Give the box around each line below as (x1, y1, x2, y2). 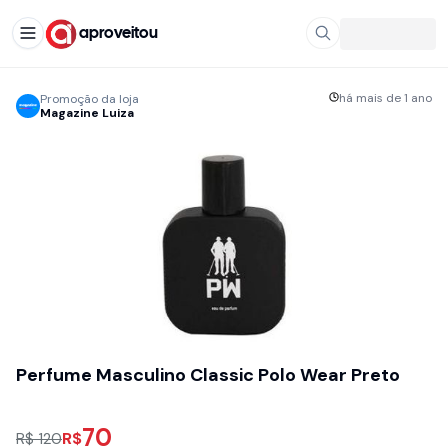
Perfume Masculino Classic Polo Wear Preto (16, 363, 400, 387)
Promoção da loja (40, 91, 139, 107)
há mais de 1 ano (339, 90, 432, 106)
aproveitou (79, 25, 158, 41)
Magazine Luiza (40, 105, 134, 121)
